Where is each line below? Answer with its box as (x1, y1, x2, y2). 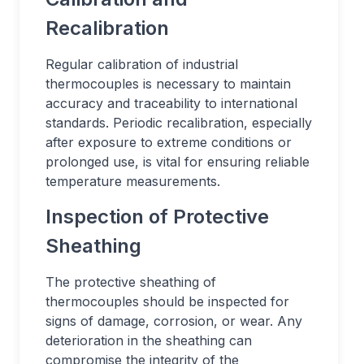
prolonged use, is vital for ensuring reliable (45, 154, 310, 170)
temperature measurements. (45, 173, 220, 189)
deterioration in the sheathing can (45, 332, 252, 349)
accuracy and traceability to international (45, 95, 297, 111)
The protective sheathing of (45, 274, 216, 290)
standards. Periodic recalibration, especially (45, 115, 312, 131)
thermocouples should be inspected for (45, 293, 289, 310)
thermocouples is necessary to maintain (45, 76, 291, 92)
